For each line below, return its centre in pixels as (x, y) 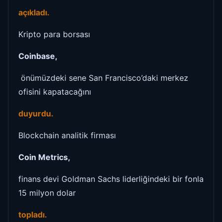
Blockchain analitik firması (67, 135)
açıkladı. (35, 12)
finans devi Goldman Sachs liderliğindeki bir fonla (111, 179)
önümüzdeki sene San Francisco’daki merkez (103, 78)
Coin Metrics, (44, 157)
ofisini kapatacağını (55, 91)
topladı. (34, 214)
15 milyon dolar (47, 193)
